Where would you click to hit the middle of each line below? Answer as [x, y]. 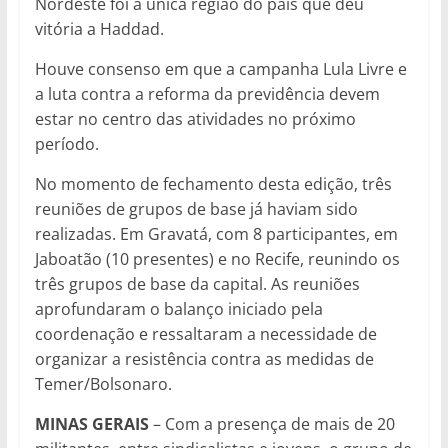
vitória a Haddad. [99, 28]
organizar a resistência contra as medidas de [204, 358]
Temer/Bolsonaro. [103, 383]
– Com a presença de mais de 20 [271, 423]
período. [66, 143]
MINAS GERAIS [91, 423]
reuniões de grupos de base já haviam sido [196, 208]
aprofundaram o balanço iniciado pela [178, 308]
